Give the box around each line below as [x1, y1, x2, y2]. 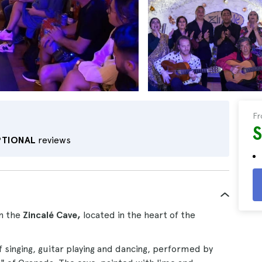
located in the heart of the [81, 209, 195, 220]
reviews [36, 135, 71, 146]
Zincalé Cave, [23, 209, 81, 220]
